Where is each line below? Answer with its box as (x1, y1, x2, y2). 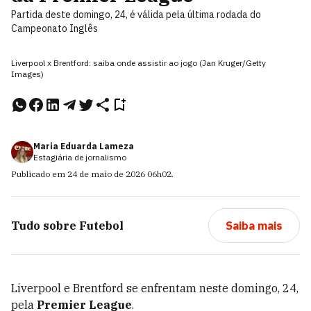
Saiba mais (225, 219, 283, 233)
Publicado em (11, 169, 67, 179)
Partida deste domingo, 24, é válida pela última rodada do (11, 8, 261, 21)
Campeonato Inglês (11, 22, 98, 35)
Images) (11, 69, 44, 79)
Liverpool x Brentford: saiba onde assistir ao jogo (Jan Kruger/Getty (11, 58, 266, 68)
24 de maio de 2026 (67, 169, 145, 179)
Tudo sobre (11, 219, 76, 233)
